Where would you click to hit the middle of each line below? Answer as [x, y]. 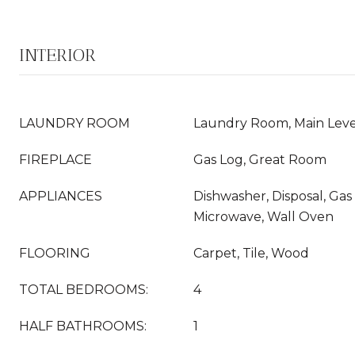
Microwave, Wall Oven [263, 217]
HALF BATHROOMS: [83, 326]
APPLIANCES [61, 196]
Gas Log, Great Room [260, 160]
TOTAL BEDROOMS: [84, 290]
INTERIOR [57, 55]
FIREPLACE [55, 160]
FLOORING [55, 253]
